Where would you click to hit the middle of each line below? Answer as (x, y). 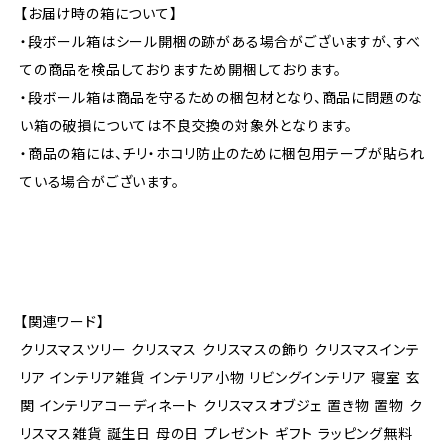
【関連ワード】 (62, 321)
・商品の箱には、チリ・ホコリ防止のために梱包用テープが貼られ (222, 153)
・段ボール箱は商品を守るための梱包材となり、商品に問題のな (222, 97)
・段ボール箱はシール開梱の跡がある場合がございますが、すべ (221, 41)
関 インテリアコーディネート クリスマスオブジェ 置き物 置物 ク (221, 405)
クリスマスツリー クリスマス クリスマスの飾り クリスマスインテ (220, 349)
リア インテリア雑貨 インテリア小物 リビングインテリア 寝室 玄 (220, 377)
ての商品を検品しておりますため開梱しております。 (181, 69)
